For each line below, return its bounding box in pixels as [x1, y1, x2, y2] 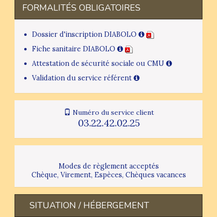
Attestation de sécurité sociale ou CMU [32, 59, 166, 68]
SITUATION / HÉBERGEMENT [30, 199, 149, 211]
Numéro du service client [71, 108, 154, 117]
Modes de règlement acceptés [58, 161, 159, 170]
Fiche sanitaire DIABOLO [32, 44, 117, 53]
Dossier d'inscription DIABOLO [32, 30, 139, 39]
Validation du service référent [32, 73, 134, 82]
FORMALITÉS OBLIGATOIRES [22, 1, 140, 14]
